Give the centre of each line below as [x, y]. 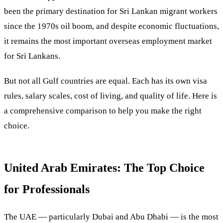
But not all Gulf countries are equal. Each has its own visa [106, 81]
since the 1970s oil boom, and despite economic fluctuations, [111, 26]
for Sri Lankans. [32, 56]
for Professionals [47, 189]
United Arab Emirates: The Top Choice [104, 167]
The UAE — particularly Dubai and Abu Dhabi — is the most [111, 217]
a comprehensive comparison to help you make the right [103, 111]
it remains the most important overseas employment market [108, 41]
